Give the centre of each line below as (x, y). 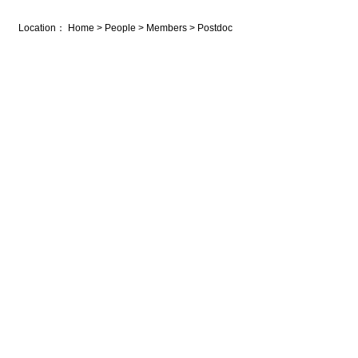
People (120, 28)
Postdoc (215, 28)
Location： (43, 28)
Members (167, 28)
